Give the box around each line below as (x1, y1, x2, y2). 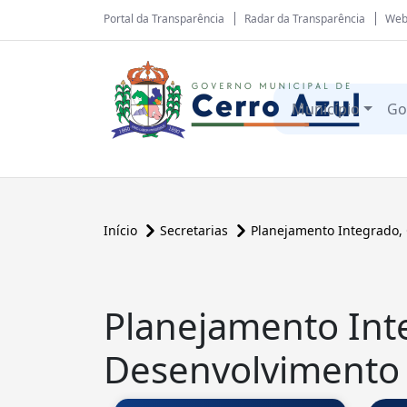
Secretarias (160, 222, 232, 239)
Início (104, 222, 141, 239)
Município (292, 99, 361, 119)
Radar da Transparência (244, 11, 365, 26)
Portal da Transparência (104, 11, 224, 26)
